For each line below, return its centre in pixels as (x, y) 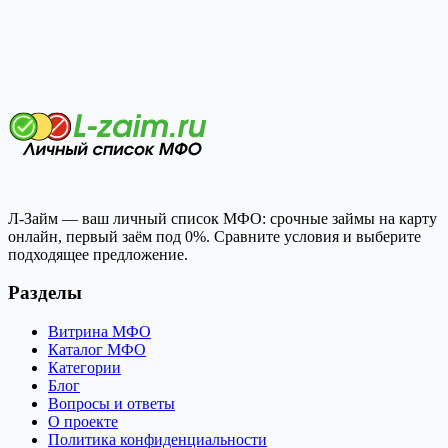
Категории (84, 368)
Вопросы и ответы (111, 404)
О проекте (83, 422)
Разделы (45, 293)
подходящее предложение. (98, 254)
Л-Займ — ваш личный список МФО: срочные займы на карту (222, 218)
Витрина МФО (99, 332)
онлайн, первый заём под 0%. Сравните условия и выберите (214, 236)
